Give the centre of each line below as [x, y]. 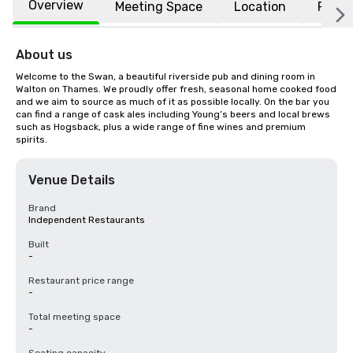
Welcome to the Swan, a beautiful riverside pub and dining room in [165, 76]
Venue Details [72, 180]
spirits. [32, 139]
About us [44, 55]
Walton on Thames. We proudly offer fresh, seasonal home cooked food [176, 89]
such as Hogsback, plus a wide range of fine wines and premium [161, 127]
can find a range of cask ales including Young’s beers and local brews [173, 114]
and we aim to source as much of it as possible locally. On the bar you [173, 102]
